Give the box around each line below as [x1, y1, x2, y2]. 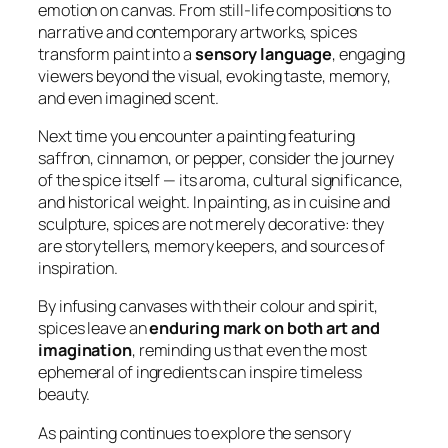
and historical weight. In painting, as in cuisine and [38, 191, 390, 214]
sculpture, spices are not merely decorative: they [38, 213, 385, 236]
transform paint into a [38, 42, 195, 65]
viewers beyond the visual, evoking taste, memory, [38, 64, 392, 87]
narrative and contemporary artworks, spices [38, 20, 357, 43]
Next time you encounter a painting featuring [38, 125, 355, 148]
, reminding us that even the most [131, 339, 367, 362]
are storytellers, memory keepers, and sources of [38, 235, 386, 258]
